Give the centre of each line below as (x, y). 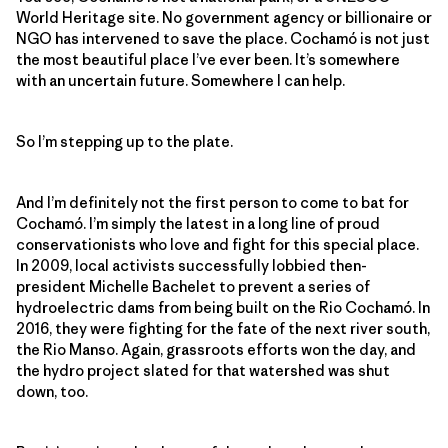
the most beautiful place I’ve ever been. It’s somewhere (208, 59)
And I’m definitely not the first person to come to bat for (212, 202)
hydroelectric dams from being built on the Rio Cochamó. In (223, 307)
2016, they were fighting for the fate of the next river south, (223, 328)
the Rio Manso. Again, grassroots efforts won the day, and (216, 349)
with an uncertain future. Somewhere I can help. (180, 80)
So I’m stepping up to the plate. (124, 141)
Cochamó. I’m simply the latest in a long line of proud (198, 223)
